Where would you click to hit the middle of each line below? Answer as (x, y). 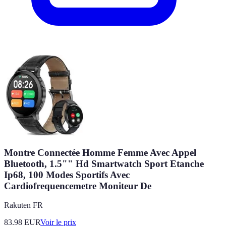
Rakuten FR (23, 205)
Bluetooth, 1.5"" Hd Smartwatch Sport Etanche (104, 163)
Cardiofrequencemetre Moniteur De (78, 186)
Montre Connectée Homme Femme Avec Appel (100, 152)
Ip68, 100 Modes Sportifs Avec (67, 175)
